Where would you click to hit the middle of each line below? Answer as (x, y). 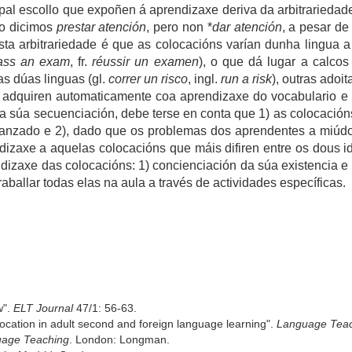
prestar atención (101, 27)
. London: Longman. (119, 339)
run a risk (246, 79)
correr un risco (148, 79)
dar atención (247, 27)
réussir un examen (145, 61)
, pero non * (179, 27)
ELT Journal (43, 308)
